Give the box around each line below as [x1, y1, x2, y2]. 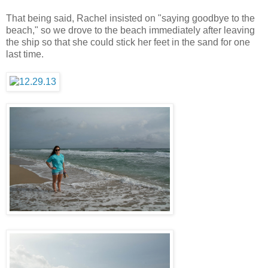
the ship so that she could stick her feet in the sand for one [6, 36, 250, 47]
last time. [6, 48, 44, 59]
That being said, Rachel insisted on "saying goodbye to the [6, 13, 255, 23]
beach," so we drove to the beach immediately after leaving [6, 25, 255, 35]
